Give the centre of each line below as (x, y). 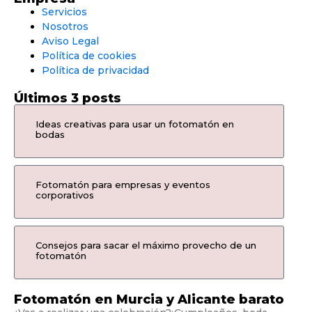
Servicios (64, 12)
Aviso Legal (70, 41)
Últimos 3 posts (68, 99)
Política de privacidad (95, 71)
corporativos (65, 195)
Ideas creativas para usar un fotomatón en (135, 124)
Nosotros (65, 27)
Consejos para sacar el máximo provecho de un (146, 245)
